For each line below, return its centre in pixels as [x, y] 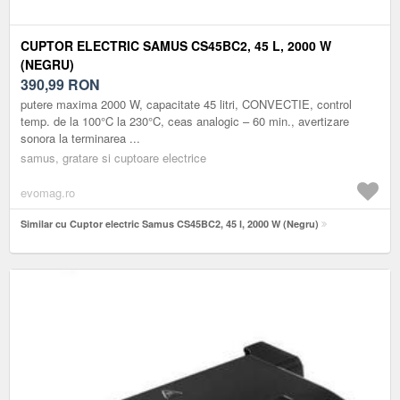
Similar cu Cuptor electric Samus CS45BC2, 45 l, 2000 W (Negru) [170, 223]
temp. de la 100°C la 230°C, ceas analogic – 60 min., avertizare [185, 121]
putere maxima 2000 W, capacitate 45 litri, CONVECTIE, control [186, 104]
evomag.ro [48, 192]
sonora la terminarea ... [80, 137]
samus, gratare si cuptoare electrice [113, 157]
